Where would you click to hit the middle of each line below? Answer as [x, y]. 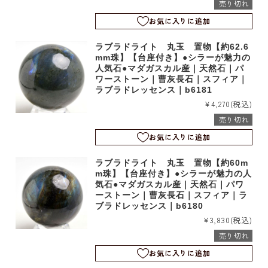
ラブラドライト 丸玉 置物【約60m [172, 162]
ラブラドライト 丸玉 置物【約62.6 [172, 46]
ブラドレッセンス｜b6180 [150, 205]
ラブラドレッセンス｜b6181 [154, 89]
